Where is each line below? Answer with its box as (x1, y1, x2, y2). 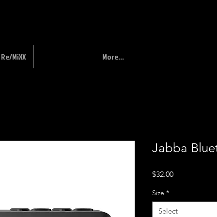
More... (102, 51, 124, 62)
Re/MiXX (1, 51, 26, 62)
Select (158, 206, 178, 216)
